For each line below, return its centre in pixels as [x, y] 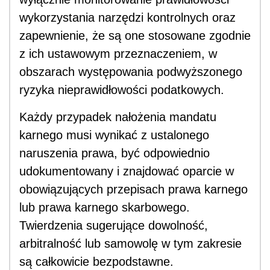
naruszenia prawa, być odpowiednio [115, 153]
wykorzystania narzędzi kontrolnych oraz [127, 18]
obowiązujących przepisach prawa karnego [133, 190]
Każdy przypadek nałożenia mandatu [118, 117]
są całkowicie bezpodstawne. [96, 262]
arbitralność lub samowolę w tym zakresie [130, 244]
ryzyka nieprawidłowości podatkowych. [122, 90]
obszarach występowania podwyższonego [131, 72]
